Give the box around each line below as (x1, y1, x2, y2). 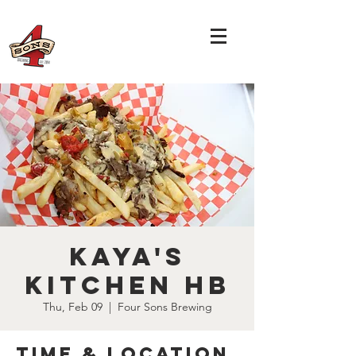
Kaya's (68, 241, 186, 273)
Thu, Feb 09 (42, 300, 103, 314)
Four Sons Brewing (117, 300, 212, 314)
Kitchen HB (24, 269, 230, 301)
